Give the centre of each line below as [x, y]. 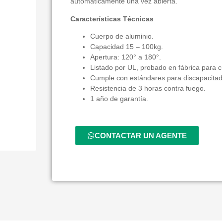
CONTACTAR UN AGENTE [140, 136]
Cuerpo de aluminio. [122, 36]
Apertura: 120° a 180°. [125, 57]
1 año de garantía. [119, 99]
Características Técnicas [112, 19]
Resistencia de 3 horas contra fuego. [148, 88]
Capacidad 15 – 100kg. [126, 47]
